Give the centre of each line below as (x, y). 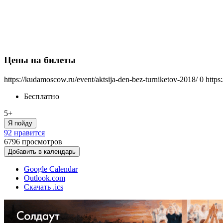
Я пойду (20, 123)
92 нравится (24, 133)
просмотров (42, 142)
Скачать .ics (44, 187)
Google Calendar (51, 169)
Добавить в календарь (42, 152)
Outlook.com (45, 178)
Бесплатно (42, 96)
